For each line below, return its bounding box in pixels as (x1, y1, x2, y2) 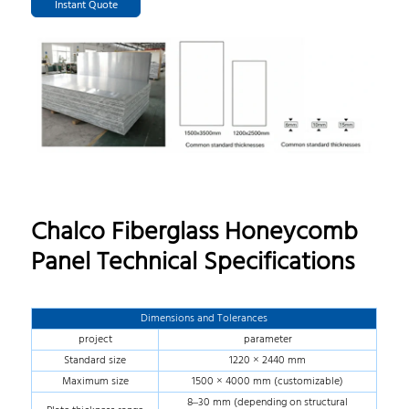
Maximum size (61, 372, 129, 391)
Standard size (64, 351, 127, 370)
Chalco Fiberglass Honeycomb (31, 212, 359, 254)
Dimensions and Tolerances (141, 309, 268, 328)
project (78, 330, 112, 349)
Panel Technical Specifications (31, 242, 355, 284)
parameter (243, 330, 292, 349)
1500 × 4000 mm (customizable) (192, 372, 344, 391)
